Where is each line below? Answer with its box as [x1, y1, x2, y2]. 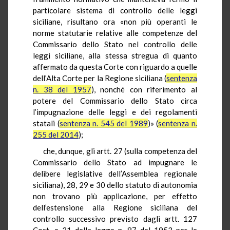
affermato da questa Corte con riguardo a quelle [33, 62, 197, 71]
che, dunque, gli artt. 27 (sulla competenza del [43, 146, 197, 156]
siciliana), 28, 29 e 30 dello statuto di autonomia [33, 180, 197, 189]
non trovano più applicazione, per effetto [33, 191, 197, 201]
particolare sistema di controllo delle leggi [33, 5, 197, 15]
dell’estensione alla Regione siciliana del [33, 202, 197, 212]
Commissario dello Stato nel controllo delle [33, 39, 197, 49]
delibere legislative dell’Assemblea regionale [33, 168, 197, 178]
